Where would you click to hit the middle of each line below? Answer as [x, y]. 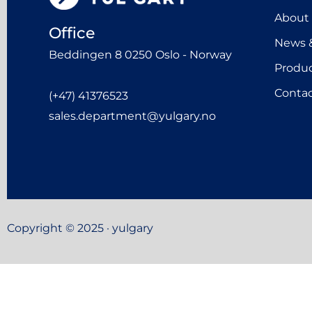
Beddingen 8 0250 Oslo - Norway [140, 55]
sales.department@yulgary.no [132, 116]
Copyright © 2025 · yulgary [80, 228]
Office [72, 33]
